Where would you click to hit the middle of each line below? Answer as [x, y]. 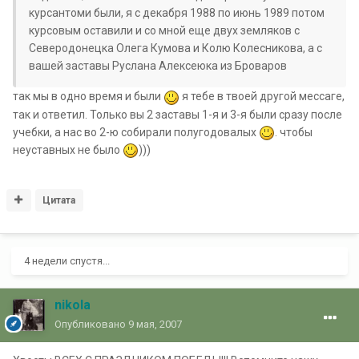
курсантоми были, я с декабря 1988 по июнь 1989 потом [177, 13]
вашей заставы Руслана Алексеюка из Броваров [158, 66]
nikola [73, 305]
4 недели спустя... [67, 261]
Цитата [59, 201]
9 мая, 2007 [155, 325]
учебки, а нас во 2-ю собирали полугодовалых [136, 132]
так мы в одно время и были [88, 97]
